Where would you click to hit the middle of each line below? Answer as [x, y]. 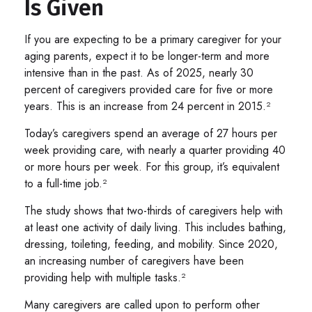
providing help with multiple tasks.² [105, 277]
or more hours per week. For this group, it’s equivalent [152, 166]
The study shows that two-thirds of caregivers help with [154, 210]
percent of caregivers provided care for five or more [149, 89]
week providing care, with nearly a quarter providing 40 [155, 150]
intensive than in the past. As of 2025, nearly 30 [139, 72]
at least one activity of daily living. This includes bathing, [155, 227]
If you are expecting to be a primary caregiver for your [153, 39]
